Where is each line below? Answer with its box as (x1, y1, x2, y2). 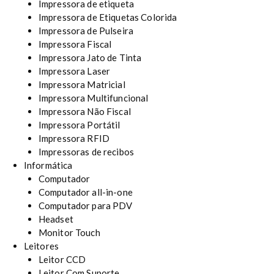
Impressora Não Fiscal (38, 106, 131, 117)
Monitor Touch (38, 227, 100, 239)
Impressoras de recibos (38, 146, 135, 158)
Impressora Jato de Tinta (38, 52, 142, 64)
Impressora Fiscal (38, 39, 112, 50)
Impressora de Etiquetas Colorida (38, 12, 177, 23)
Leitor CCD (38, 254, 86, 265)
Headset (38, 213, 73, 225)
